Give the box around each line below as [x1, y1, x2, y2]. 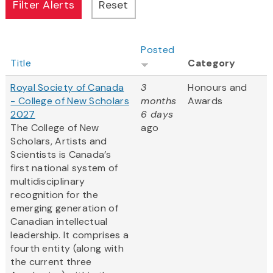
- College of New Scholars [10, 94, 129, 108]
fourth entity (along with [10, 242, 124, 255]
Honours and [188, 81, 247, 94]
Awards [188, 94, 223, 108]
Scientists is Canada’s [10, 148, 111, 161]
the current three [10, 255, 92, 269]
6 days [141, 108, 174, 121]
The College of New [10, 121, 99, 135]
